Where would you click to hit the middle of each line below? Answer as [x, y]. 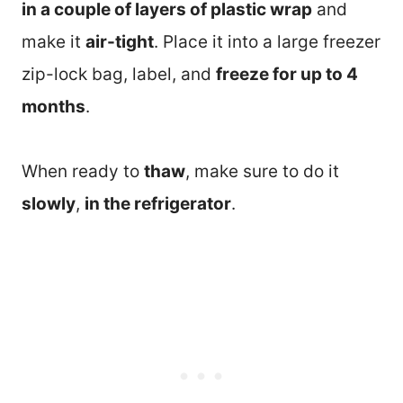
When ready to [83, 172]
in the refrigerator [158, 204]
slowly [49, 204]
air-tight [120, 42]
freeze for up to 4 [287, 75]
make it [54, 42]
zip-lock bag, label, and [119, 75]
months [54, 107]
